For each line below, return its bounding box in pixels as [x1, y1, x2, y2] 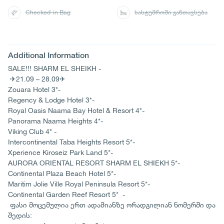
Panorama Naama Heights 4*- [8, 116, 115, 125]
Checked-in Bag [25, 9, 70, 16]
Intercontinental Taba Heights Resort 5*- [8, 137, 135, 146]
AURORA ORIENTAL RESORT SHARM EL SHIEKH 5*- [8, 158, 180, 167]
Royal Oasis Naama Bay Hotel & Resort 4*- [8, 106, 154, 114]
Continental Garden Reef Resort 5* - [8, 190, 131, 198]
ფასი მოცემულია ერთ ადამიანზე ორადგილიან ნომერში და [8, 200, 215, 209]
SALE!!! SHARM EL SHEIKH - [8, 64, 105, 72]
